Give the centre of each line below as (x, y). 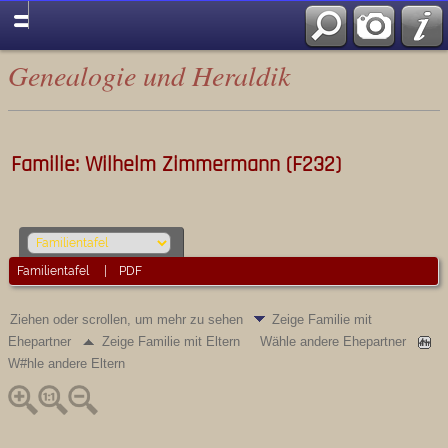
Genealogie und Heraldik (149, 75)
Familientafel (55, 270)
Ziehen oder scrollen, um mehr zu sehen (128, 319)
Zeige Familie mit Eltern (173, 341)
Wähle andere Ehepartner (335, 341)
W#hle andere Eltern (68, 363)
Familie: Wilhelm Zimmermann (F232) (176, 165)
